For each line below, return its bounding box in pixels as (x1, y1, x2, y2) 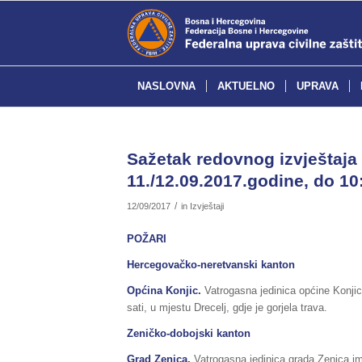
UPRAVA (297, 80, 339, 92)
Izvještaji (190, 201, 224, 211)
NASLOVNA (137, 80, 196, 92)
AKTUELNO (217, 80, 275, 92)
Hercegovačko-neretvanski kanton (127, 259, 295, 271)
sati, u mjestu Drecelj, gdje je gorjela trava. (127, 301, 327, 314)
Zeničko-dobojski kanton (127, 327, 250, 340)
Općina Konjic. (127, 284, 204, 297)
